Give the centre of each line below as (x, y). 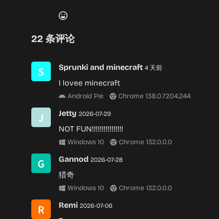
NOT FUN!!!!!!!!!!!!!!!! (91, 129)
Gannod (74, 159)
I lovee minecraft (89, 83)
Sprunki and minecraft (101, 67)
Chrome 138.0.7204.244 (153, 96)
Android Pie (85, 96)
